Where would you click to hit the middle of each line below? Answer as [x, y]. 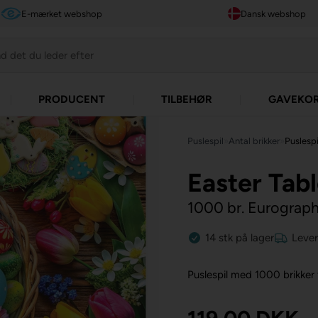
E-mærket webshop [62, 13]
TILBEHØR [186, 99]
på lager [255, 237]
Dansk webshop [273, 13]
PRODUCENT [72, 99]
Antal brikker [254, 141]
